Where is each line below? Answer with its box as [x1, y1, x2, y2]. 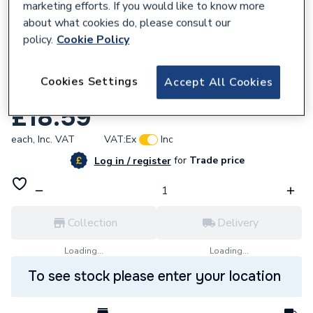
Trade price [186, 154, 245, 167]
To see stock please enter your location [28, 268, 281, 285]
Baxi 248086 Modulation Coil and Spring [11, 83, 284, 101]
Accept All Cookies [164, 74, 273, 90]
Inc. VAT [38, 133, 75, 146]
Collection [67, 215, 117, 231]
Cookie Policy [57, 31, 130, 48]
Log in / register [94, 154, 171, 168]
